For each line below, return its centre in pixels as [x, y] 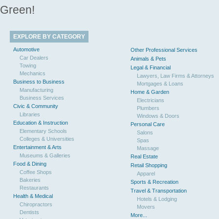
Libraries [30, 114]
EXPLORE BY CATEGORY [49, 37]
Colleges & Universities [47, 139]
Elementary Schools [43, 131]
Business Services [42, 98]
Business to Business [39, 82]
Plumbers [148, 108]
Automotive [26, 49]
